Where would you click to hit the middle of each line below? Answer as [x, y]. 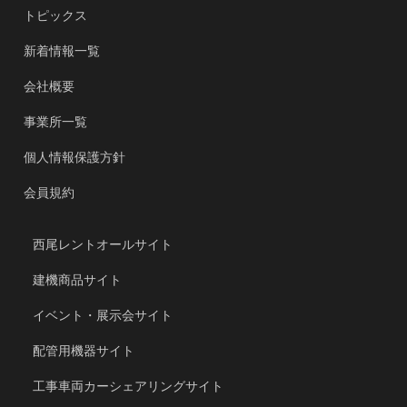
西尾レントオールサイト [103, 244]
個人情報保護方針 [75, 157]
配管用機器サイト [84, 350]
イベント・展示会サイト [103, 315]
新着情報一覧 [62, 50]
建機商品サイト [78, 279]
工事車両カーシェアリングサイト [129, 386]
